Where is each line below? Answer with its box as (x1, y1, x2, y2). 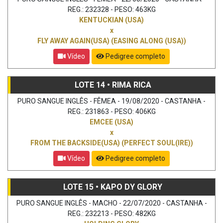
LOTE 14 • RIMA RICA (74, 80, 151, 90)
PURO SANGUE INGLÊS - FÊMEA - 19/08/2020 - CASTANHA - (17, 97, 206, 105)
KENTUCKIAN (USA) (79, 15, 144, 24)
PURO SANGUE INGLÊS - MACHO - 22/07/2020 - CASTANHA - (16, 199, 207, 207)
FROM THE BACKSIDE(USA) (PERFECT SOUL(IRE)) (30, 138, 193, 147)
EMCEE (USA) (90, 117, 133, 126)
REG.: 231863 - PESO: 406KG (67, 107, 156, 115)
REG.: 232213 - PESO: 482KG (67, 209, 156, 218)
